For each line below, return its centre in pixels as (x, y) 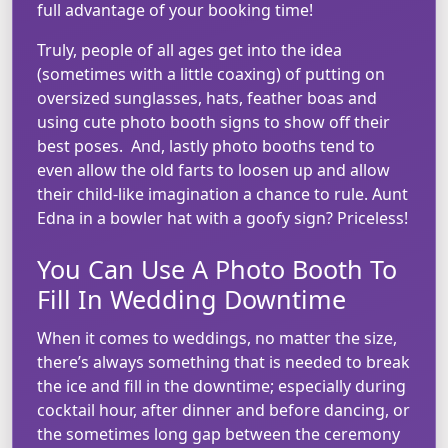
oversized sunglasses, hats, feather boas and (207, 97)
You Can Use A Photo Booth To (217, 268)
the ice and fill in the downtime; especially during (221, 385)
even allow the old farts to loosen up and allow (213, 169)
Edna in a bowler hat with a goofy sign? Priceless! (222, 217)
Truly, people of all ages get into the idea (189, 49)
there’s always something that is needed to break (223, 361)
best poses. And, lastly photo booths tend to (206, 145)
